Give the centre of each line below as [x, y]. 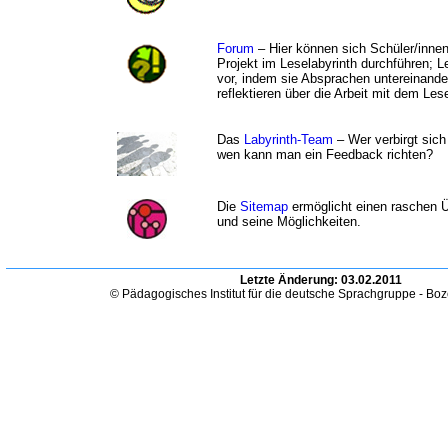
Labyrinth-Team [288, 139]
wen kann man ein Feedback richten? [325, 154]
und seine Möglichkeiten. [289, 221]
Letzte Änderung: [290, 280]
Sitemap [264, 206]
